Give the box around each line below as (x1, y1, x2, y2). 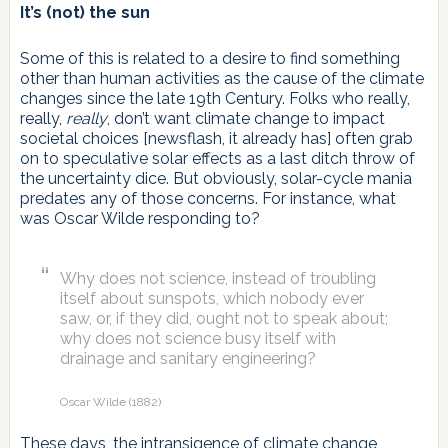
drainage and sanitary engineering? (59, 348, 316, 368)
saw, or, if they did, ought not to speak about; (59, 308, 388, 328)
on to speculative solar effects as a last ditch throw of (19, 148, 415, 168)
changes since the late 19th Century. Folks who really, (19, 88, 410, 108)
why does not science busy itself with (59, 328, 336, 348)
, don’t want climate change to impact (106, 108, 385, 128)
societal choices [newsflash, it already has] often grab (19, 128, 413, 148)
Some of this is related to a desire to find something (19, 48, 400, 68)
